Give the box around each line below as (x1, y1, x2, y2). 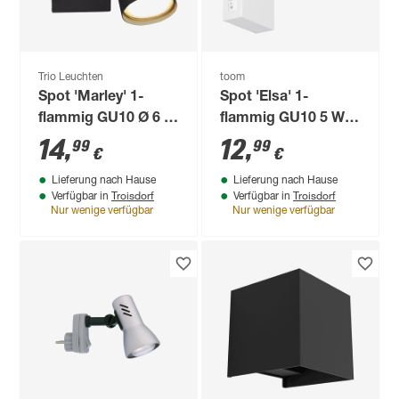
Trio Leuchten (38, 71, 104, 83)
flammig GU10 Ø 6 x (38, 111, 173, 126)
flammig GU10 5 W (220, 111, 346, 126)
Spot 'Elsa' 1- (220, 90, 310, 105)
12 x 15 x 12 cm (38, 133, 142, 148)
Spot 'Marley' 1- (38, 90, 145, 105)
